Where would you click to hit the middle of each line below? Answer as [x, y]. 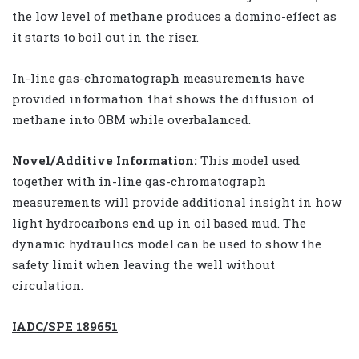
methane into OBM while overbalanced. [131, 119]
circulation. [48, 285]
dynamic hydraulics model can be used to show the [167, 243]
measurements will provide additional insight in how [177, 202]
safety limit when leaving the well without [143, 264]
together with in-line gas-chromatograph [139, 181]
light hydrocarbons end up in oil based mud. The [159, 222]
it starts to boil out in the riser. [105, 36]
